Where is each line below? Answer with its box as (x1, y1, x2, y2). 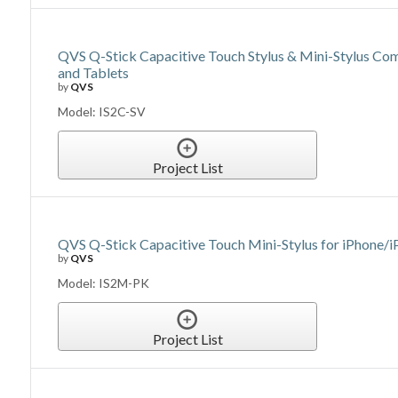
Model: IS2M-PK (58, 275, 150, 291)
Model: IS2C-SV (58, 104, 147, 120)
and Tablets (58, 64, 130, 82)
